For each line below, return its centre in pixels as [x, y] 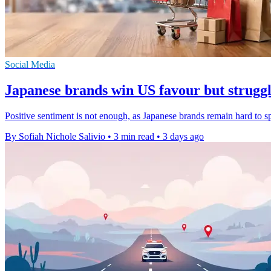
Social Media [30, 65]
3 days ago [183, 136]
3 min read [134, 136]
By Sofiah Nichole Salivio [55, 136]
